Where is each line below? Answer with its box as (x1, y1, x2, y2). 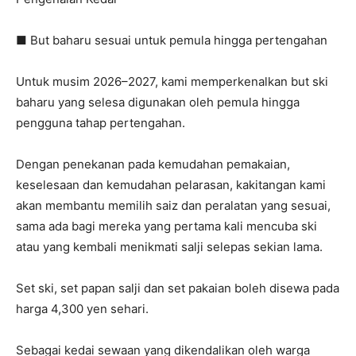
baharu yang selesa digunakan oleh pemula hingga (16, 95, 300, 110)
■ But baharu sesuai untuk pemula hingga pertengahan (16, 33, 327, 48)
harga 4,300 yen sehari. (16, 301, 149, 316)
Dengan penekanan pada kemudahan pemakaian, (16, 157, 290, 172)
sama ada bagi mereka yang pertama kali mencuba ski (16, 219, 317, 234)
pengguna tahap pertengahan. (16, 115, 185, 130)
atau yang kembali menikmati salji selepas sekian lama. (16, 239, 323, 254)
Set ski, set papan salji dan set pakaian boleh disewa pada (16, 281, 339, 296)
